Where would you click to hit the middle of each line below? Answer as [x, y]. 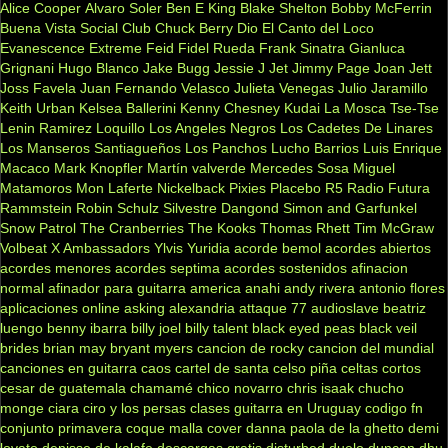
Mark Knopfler [98, 167]
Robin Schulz [117, 207]
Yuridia [208, 247]
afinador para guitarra [117, 287]
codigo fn [394, 407]
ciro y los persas [134, 407]
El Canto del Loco [318, 27]
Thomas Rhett [305, 227]
